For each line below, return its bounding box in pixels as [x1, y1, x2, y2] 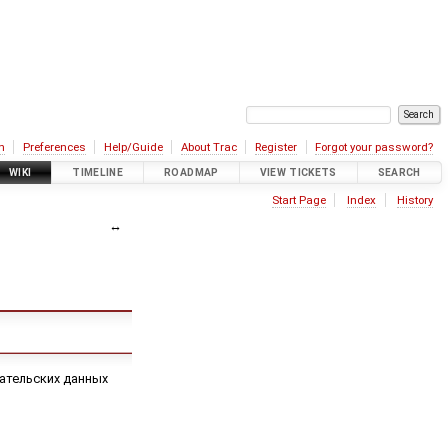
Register [255, 139, 298, 154]
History [397, 193, 434, 208]
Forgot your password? [315, 139, 434, 154]
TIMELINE [72, 166, 124, 180]
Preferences [22, 139, 86, 154]
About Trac [180, 139, 237, 154]
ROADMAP [164, 166, 219, 180]
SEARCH [377, 166, 421, 180]
